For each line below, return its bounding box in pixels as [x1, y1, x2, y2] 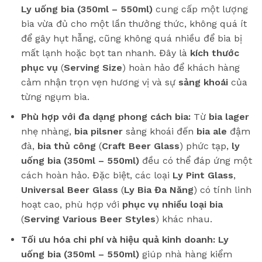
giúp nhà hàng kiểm [139, 248, 232, 260]
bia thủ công [37, 140, 96, 152]
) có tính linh [193, 184, 251, 196]
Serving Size [63, 61, 122, 73]
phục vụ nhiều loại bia [122, 199, 223, 211]
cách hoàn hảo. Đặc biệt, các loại [20, 170, 173, 181]
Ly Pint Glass [172, 170, 233, 181]
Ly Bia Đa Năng [123, 184, 194, 196]
